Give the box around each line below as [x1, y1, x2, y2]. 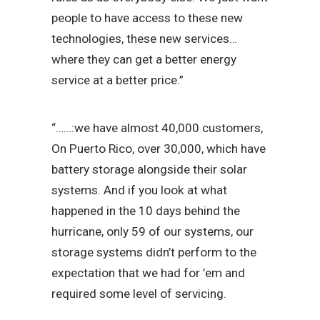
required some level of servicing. [51, 286, 226, 301]
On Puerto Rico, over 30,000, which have [51, 141, 266, 156]
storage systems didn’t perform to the [51, 245, 256, 260]
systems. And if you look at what [51, 183, 227, 198]
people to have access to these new [51, 11, 243, 26]
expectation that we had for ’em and [51, 266, 245, 281]
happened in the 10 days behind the [51, 204, 240, 219]
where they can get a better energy [51, 52, 236, 67]
